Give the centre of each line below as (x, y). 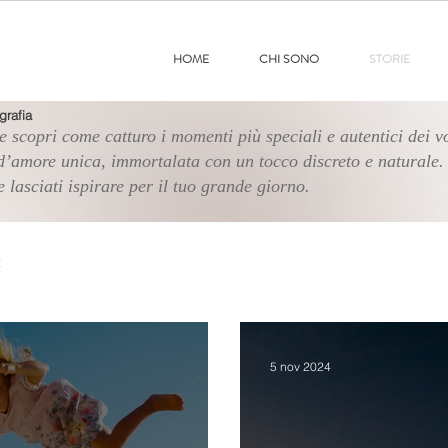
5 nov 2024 (300, 366)
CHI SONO (289, 59)
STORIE (389, 59)
